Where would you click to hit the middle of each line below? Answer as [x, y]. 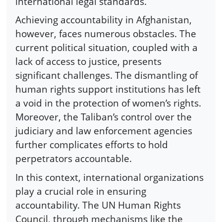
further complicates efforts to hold [92, 145]
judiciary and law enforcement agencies [104, 131]
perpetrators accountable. [74, 159]
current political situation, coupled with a [107, 48]
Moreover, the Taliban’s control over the [104, 117]
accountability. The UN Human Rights [98, 205]
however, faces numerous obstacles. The [106, 34]
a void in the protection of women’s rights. [108, 103]
